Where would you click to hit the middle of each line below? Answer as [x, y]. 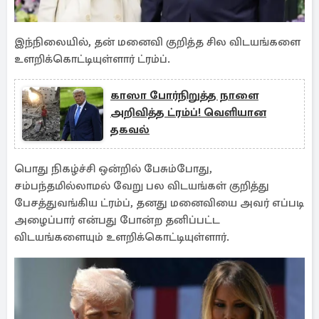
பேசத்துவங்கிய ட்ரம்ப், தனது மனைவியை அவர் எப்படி [159, 203]
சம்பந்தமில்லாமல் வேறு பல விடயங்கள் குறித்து [142, 186]
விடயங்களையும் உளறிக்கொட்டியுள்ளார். [123, 237]
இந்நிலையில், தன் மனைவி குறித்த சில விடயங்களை [157, 42]
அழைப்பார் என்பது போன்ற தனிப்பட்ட [117, 220]
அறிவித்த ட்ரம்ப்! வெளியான [188, 113]
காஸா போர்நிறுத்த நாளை [184, 95]
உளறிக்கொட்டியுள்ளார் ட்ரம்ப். [94, 59]
